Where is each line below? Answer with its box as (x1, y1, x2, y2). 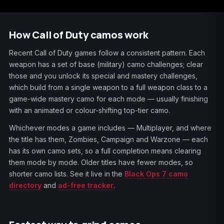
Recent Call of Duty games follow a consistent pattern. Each (9, 48, 205, 57)
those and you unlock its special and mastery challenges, (9, 71, 197, 80)
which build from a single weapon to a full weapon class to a (9, 83, 207, 91)
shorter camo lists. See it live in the (9, 169, 124, 178)
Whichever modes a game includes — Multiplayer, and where (9, 123, 211, 132)
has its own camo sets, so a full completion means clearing (9, 146, 201, 155)
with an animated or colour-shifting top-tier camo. (9, 106, 170, 114)
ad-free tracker (58, 181, 113, 189)
